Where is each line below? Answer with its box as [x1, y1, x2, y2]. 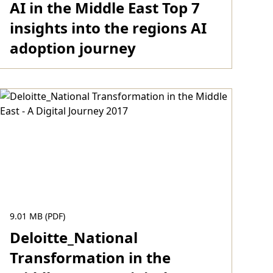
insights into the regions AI [9, 18, 207, 38]
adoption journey [9, 38, 136, 58]
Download [9, 74, 71, 90]
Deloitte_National [9, 227, 138, 247]
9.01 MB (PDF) [9, 210, 65, 222]
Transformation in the [9, 247, 171, 268]
